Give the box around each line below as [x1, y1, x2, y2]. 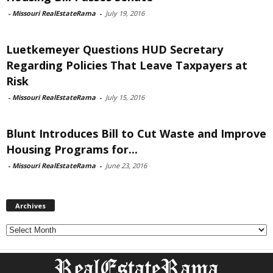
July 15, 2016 [105, 92, 144, 102]
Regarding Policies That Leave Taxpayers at [6, 57, 247, 73]
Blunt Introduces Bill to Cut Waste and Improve [6, 126, 266, 141]
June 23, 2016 [105, 160, 147, 170]
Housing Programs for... [6, 141, 138, 157]
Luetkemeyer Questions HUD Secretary [6, 41, 223, 57]
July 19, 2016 [105, 8, 144, 18]
